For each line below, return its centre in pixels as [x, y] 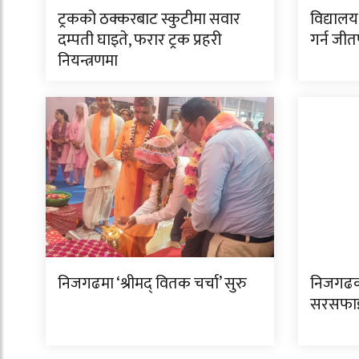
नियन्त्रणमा [88, 61]
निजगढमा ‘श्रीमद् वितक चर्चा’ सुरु [152, 283]
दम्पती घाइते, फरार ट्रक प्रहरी [140, 40]
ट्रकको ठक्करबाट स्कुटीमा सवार [149, 19]
